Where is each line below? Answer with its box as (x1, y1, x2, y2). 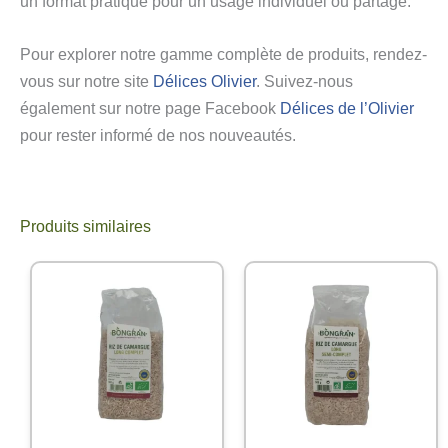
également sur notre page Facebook (20, 99, 280, 117)
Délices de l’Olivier (280, 99, 414, 117)
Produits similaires (20, 217, 151, 235)
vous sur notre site (20, 72, 153, 90)
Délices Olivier (153, 72, 256, 90)
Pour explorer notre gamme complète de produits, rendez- (20, 45, 427, 63)
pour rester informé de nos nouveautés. (20, 126, 296, 144)
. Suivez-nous (256, 72, 353, 90)
